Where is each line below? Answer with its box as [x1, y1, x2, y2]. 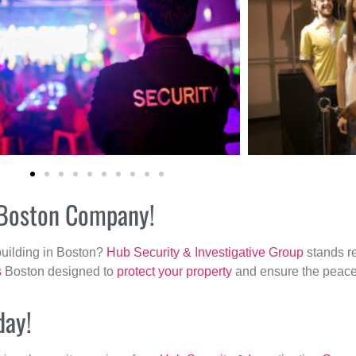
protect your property [117, 265, 232, 279]
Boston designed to [2, 265, 117, 279]
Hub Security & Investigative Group [106, 246, 304, 260]
